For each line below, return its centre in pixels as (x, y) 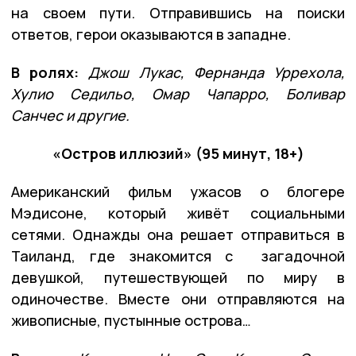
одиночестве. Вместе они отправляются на (178, 298)
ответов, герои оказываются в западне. (151, 34)
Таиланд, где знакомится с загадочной (178, 255)
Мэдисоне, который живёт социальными (178, 213)
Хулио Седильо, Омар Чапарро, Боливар (178, 93)
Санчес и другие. (70, 115)
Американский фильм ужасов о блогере (178, 191)
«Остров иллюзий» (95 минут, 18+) (178, 153)
